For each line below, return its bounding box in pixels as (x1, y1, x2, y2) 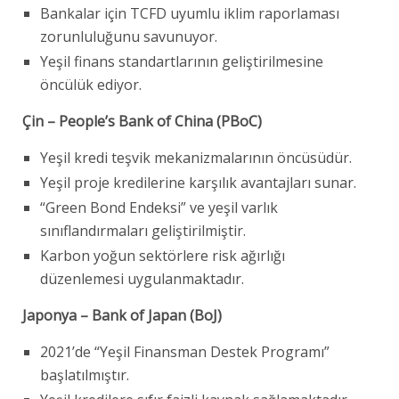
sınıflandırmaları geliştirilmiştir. (40, 220, 246, 240)
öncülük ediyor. (40, 74, 142, 94)
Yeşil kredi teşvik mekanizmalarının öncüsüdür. (40, 147, 352, 167)
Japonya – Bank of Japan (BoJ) (22, 305, 222, 325)
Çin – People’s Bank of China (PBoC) (22, 110, 262, 131)
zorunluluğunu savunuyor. (40, 26, 217, 46)
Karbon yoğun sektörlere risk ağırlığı (40, 245, 285, 265)
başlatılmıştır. (40, 364, 129, 385)
